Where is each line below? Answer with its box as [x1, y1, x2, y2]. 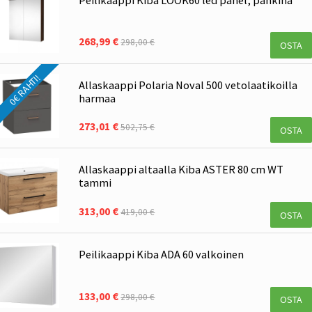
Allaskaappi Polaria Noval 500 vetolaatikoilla [79, 77, 298, 92]
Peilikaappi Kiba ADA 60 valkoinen [79, 247, 244, 262]
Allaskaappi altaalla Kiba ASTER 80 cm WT [79, 162, 284, 177]
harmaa [79, 91, 116, 105]
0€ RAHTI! [6, 72, 42, 108]
